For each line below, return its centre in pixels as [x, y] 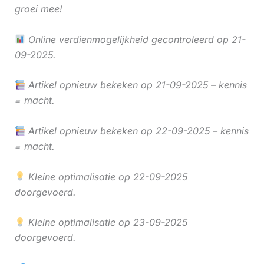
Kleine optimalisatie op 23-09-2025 [106, 222]
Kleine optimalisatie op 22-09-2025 [106, 176]
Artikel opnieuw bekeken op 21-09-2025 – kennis [136, 85]
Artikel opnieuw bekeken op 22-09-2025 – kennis [137, 131]
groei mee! [38, 9]
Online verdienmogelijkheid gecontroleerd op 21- [135, 39]
